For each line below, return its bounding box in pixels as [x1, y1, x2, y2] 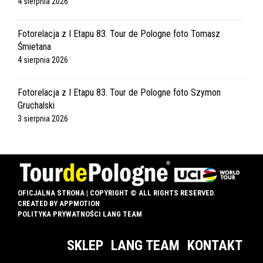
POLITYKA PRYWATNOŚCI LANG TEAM [18, 209, 142, 218]
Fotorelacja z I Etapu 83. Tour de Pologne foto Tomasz [18, 28, 220, 39]
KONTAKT [187, 237, 242, 254]
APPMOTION [59, 198, 100, 208]
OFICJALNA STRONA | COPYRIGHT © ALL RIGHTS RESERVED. [18, 188, 215, 197]
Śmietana [18, 41, 51, 52]
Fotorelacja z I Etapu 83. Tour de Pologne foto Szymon [18, 87, 221, 98]
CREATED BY [18, 198, 59, 208]
